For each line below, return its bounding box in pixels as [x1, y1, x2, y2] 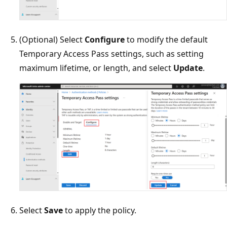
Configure [85, 34, 125, 46]
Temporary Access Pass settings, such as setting [19, 48, 204, 60]
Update [173, 62, 203, 74]
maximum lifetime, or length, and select [19, 62, 173, 74]
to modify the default [125, 34, 208, 46]
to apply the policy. [63, 205, 136, 216]
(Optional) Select [19, 34, 85, 46]
